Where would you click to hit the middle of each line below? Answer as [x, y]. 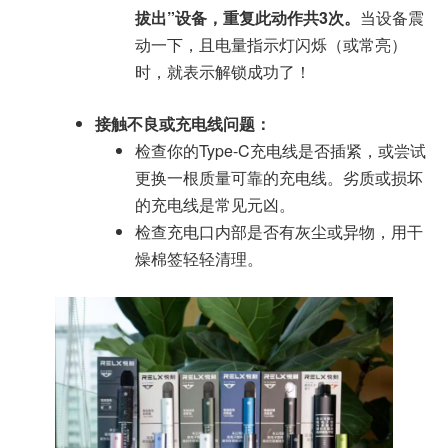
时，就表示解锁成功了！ [223, 72]
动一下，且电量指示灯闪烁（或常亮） [271, 45]
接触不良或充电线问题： [183, 124]
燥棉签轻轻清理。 [199, 259]
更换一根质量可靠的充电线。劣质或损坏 [279, 178]
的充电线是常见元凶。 [215, 205]
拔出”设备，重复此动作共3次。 [247, 18]
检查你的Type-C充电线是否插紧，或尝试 [280, 151]
